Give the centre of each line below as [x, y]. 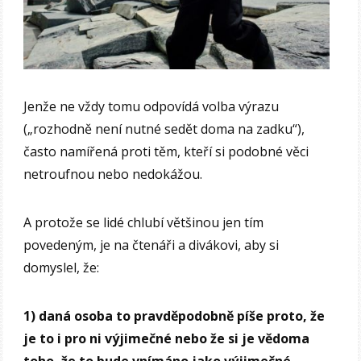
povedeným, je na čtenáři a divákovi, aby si [151, 245]
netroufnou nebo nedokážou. [113, 174]
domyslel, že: [62, 268]
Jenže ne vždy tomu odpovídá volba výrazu [151, 107]
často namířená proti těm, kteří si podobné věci [166, 152]
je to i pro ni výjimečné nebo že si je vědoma [167, 339]
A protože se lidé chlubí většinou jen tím [144, 223]
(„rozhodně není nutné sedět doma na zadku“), [164, 129]
